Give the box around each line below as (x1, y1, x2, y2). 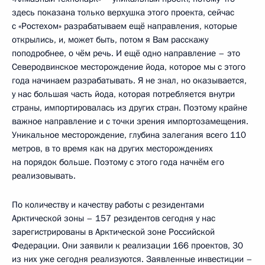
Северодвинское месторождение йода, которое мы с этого (12, 61, 245, 73)
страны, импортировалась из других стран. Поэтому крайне (12, 102, 247, 114)
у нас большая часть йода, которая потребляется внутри (12, 88, 235, 101)
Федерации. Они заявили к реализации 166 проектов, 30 (12, 240, 243, 252)
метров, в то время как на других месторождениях (12, 143, 213, 155)
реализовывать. (12, 170, 76, 182)
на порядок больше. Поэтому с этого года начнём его (12, 156, 224, 169)
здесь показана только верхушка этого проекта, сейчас (12, 7, 234, 19)
